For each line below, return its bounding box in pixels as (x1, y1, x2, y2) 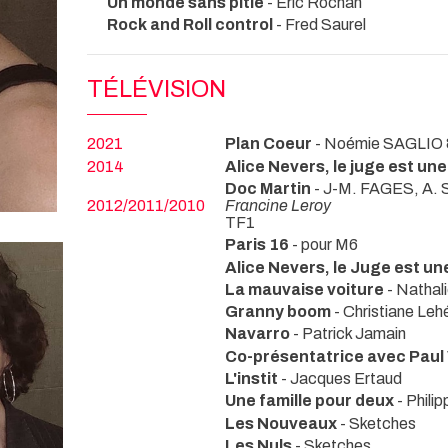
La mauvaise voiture (225, 280, 387, 298)
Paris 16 (225, 236, 289, 254)
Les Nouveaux (225, 414, 340, 432)
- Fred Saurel (276, 16, 366, 34)
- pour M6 (289, 236, 358, 254)
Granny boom (225, 303, 334, 321)
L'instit (225, 370, 281, 388)
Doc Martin (225, 179, 311, 197)
